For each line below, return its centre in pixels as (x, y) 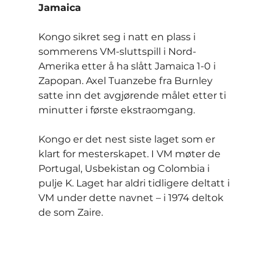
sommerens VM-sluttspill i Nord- (117, 52)
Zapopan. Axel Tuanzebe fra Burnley (126, 81)
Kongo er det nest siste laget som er (128, 140)
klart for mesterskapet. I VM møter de (130, 154)
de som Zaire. (70, 213)
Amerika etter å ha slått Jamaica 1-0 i (128, 66)
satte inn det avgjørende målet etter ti (133, 96)
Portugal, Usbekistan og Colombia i (125, 169)
